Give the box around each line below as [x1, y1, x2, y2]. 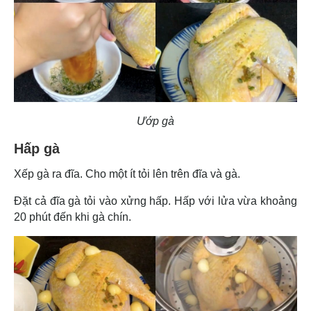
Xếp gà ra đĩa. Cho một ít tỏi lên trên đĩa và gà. [14, 167, 243, 180]
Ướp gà [137, 115, 174, 127]
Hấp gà [14, 140, 64, 156]
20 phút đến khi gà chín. [14, 210, 131, 223]
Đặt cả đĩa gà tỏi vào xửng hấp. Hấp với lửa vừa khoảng [14, 194, 297, 207]
